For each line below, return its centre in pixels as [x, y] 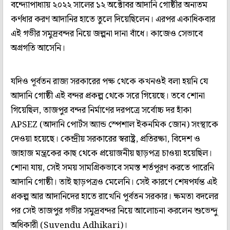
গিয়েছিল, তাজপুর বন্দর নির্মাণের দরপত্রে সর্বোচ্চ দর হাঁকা [101, 110]
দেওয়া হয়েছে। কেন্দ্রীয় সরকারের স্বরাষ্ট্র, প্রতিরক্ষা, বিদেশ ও [106, 139]
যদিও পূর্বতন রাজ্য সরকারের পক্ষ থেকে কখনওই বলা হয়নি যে [109, 81]
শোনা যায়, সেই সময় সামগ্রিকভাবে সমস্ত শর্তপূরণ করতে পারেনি [112, 168]
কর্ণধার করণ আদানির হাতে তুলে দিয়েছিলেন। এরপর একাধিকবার [113, 19]
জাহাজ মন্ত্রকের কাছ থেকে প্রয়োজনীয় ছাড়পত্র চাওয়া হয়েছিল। [111, 153]
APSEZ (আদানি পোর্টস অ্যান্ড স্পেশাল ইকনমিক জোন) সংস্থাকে [114, 124]
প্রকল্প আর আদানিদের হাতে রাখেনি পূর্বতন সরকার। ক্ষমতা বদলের [114, 196]
